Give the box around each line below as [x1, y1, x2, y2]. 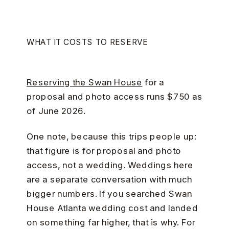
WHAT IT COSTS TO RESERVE [26, 37, 148, 47]
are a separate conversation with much [26, 173, 192, 185]
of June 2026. [26, 105, 86, 116]
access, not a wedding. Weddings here [26, 159, 194, 170]
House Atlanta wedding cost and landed [26, 202, 198, 213]
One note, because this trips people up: [26, 130, 197, 142]
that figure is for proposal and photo [26, 145, 181, 156]
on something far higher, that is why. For [26, 216, 196, 227]
